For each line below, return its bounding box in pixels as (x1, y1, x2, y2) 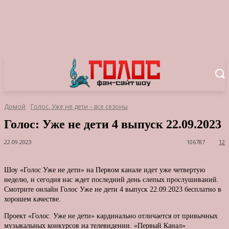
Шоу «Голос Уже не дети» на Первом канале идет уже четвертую (4, 166, 205, 174)
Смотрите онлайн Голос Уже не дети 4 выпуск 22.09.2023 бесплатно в (4, 186, 221, 194)
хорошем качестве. (4, 195, 61, 203)
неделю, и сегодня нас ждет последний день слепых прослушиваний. (4, 176, 219, 184)
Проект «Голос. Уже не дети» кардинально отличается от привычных (4, 212, 218, 220)
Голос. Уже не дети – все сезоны (31, 102, 128, 111)
